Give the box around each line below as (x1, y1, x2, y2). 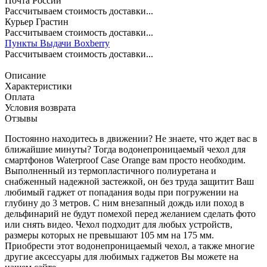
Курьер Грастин (5, 16, 69, 27)
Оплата (5, 91, 35, 102)
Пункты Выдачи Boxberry (5, 38, 110, 48)
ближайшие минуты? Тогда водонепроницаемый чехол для (5, 144, 246, 154)
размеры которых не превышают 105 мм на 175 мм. (5, 229, 214, 240)
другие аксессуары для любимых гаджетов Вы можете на (5, 251, 238, 262)
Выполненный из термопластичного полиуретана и (5, 165, 216, 176)
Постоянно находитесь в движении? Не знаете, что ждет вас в (5, 133, 257, 144)
